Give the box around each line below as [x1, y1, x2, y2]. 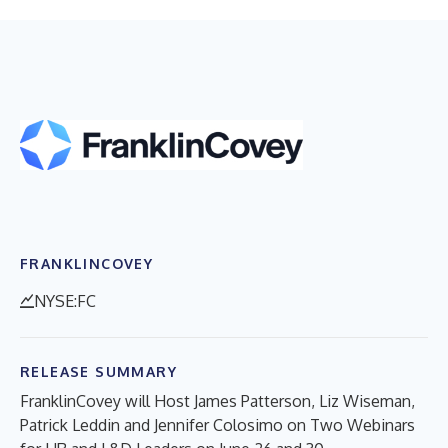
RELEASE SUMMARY [20, 362, 177, 380]
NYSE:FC [34, 290, 96, 311]
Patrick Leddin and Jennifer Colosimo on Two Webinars [20, 414, 415, 435]
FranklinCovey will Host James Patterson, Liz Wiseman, [20, 390, 415, 411]
